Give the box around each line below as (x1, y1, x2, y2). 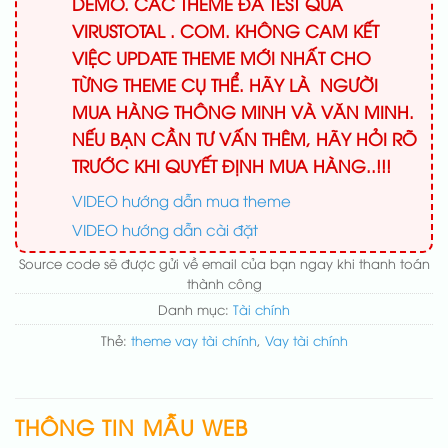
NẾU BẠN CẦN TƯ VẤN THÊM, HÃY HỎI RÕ (72, 127, 417, 151)
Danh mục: (158, 299, 233, 318)
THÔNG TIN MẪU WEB (15, 411, 248, 441)
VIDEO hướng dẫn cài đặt (72, 218, 258, 239)
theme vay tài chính (130, 330, 257, 349)
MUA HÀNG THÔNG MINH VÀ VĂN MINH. (72, 100, 414, 124)
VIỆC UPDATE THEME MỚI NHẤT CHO (72, 46, 371, 70)
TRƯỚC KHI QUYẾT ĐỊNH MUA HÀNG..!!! (72, 154, 391, 178)
